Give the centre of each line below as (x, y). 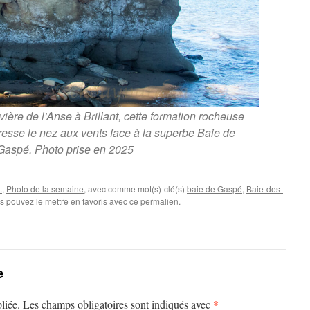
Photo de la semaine (45, 188)
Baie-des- (265, 188)
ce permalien (154, 201)
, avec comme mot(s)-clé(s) (135, 188)
